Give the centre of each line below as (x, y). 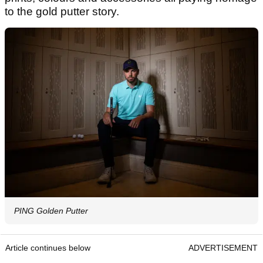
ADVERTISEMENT (223, 248)
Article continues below (48, 248)
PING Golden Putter (51, 211)
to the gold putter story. (62, 12)
